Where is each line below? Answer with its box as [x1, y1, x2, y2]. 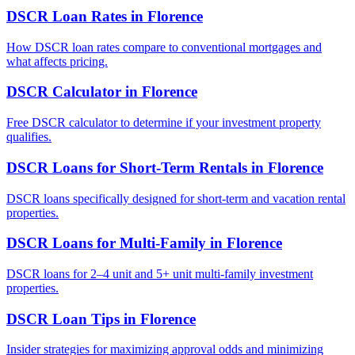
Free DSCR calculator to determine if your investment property [6, 116, 321, 130]
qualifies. [6, 130, 52, 144]
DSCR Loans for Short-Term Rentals [6, 158, 247, 176]
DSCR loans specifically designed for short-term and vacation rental [6, 191, 345, 205]
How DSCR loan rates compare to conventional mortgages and [6, 40, 322, 54]
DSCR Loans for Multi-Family [6, 235, 206, 252]
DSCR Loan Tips [6, 310, 120, 327]
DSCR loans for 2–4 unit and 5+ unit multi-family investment [6, 266, 313, 281]
